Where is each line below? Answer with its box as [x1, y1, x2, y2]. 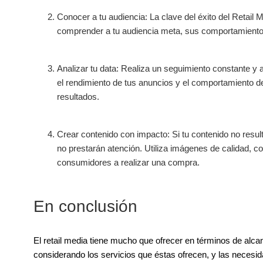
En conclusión [33, 197, 137, 215]
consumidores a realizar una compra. [56, 157, 200, 167]
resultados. [56, 91, 99, 102]
